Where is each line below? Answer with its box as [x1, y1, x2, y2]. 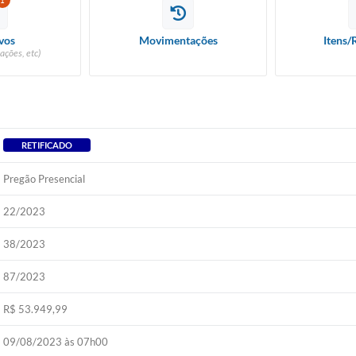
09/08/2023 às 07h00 [3, 335, 109, 348]
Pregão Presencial [3, 172, 86, 185]
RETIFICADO [21, 140, 73, 150]
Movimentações [138, 33, 218, 47]
